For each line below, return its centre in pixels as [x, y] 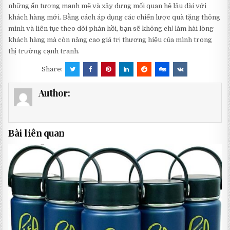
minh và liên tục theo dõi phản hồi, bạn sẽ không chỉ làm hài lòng [111, 29]
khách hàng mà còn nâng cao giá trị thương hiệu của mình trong [110, 40]
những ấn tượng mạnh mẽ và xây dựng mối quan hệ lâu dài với [108, 6]
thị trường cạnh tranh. [44, 51]
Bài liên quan [36, 134]
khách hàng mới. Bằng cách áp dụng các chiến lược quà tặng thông [114, 17]
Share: [53, 69]
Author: [54, 93]
